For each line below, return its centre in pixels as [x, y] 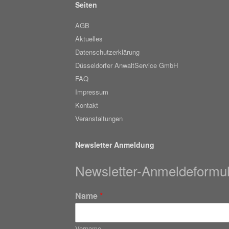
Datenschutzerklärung [107, 52]
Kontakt [87, 105]
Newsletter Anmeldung [115, 145]
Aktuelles [89, 39]
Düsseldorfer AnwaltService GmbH [127, 65]
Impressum [92, 92]
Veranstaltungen [99, 119]
